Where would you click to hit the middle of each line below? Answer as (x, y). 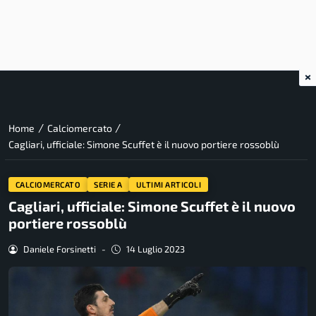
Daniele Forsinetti (59, 249)
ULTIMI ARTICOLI (169, 184)
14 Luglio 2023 (155, 249)
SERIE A (108, 184)
